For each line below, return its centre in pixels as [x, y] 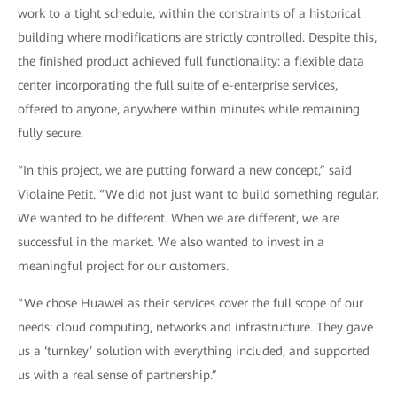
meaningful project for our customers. [123, 266]
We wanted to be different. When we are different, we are [179, 218]
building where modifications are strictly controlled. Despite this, [197, 37]
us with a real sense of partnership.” [117, 375]
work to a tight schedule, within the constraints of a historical [189, 13]
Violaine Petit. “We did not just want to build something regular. [198, 194]
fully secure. [51, 133]
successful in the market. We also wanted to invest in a [171, 242]
